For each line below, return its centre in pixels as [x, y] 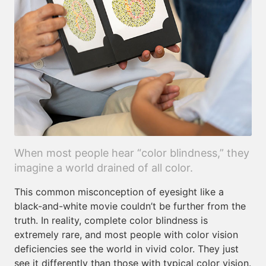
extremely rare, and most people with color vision [126, 235]
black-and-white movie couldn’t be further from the [130, 206]
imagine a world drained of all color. [104, 168]
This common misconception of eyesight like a [119, 192]
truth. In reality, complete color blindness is [111, 220]
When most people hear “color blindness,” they [132, 153]
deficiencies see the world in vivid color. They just [126, 249]
